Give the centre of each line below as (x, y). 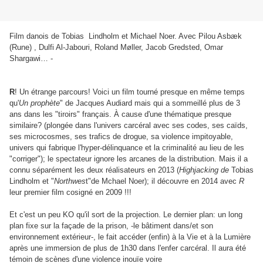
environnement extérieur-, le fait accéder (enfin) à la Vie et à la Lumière (130, 237)
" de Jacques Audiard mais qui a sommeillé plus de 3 (150, 103)
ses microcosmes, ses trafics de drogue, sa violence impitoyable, (121, 137)
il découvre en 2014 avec (194, 181)
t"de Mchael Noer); (117, 181)
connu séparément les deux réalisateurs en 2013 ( (94, 170)
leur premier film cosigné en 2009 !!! (70, 193)
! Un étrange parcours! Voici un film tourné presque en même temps (130, 92)
